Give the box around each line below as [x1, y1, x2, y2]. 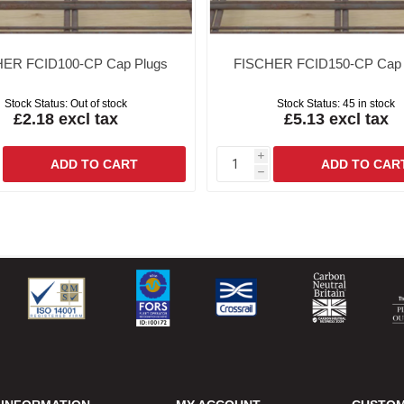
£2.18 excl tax [13, 110, 118, 129]
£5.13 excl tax [283, 110, 389, 129]
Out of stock [69, 97, 127, 111]
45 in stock [343, 97, 396, 111]
